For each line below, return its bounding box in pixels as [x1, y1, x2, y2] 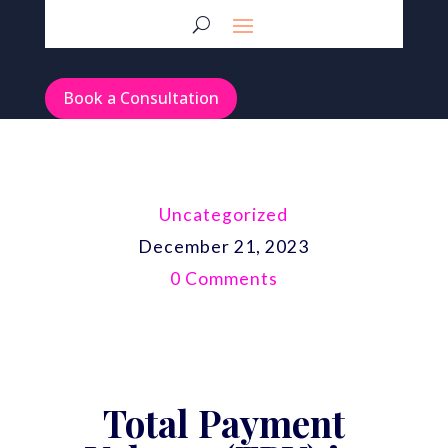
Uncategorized [159, 203, 289, 225]
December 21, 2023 [138, 235, 310, 257]
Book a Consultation [62, 86, 219, 109]
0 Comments [169, 267, 278, 289]
